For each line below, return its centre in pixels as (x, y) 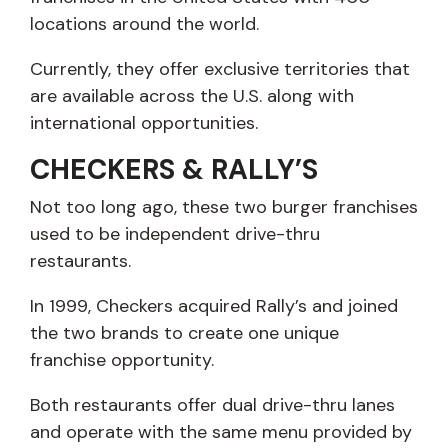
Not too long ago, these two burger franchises (224, 207)
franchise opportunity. (122, 360)
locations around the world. (144, 24)
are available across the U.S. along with (192, 96)
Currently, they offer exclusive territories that (220, 69)
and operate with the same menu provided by (221, 432)
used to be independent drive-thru (175, 234)
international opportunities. (144, 123)
